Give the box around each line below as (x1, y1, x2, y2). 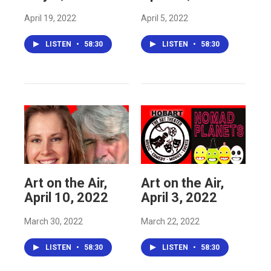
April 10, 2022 (24, 189, 108, 205)
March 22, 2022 (140, 216, 200, 226)
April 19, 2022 (24, 13, 76, 24)
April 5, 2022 (140, 13, 188, 24)
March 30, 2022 (24, 216, 83, 226)
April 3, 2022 (140, 189, 217, 205)
